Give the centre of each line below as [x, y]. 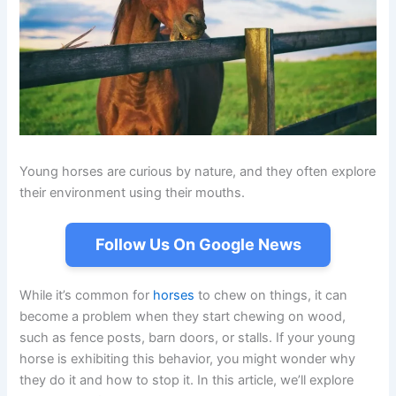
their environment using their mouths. [133, 193]
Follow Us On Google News [198, 244]
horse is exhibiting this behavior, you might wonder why [188, 359]
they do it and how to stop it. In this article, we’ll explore [187, 380]
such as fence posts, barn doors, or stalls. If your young [188, 338]
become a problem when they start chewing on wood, [183, 316]
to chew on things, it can [271, 295]
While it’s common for [85, 295]
